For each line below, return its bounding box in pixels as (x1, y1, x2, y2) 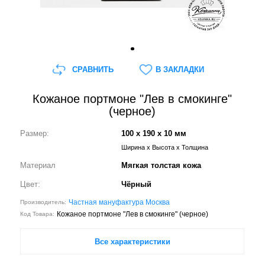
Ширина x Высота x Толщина (121, 144, 209, 151)
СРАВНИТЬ (72, 65, 114, 74)
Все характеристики (94, 237, 170, 246)
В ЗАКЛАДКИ (155, 65, 204, 74)
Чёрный (121, 179, 152, 189)
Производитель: (20, 199, 67, 206)
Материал (20, 160, 56, 170)
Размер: (20, 129, 50, 138)
